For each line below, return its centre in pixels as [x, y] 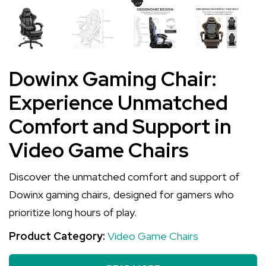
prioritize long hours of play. [73, 212]
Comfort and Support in [120, 126]
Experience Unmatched [118, 102]
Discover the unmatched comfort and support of [124, 177]
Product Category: [58, 236]
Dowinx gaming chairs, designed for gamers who [121, 194]
